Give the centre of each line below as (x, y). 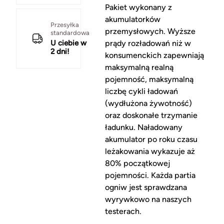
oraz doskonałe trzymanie (151, 115)
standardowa (70, 33)
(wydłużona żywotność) (148, 103)
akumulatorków (132, 19)
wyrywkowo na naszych (148, 199)
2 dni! (60, 52)
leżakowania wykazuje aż (150, 151)
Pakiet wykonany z (138, 7)
